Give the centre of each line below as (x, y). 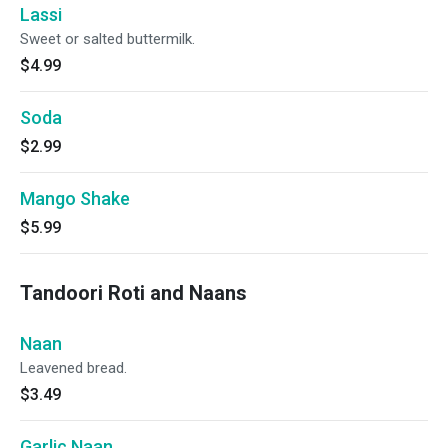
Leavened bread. (73, 368)
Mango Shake (75, 198)
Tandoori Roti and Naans (133, 293)
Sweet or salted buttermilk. (107, 39)
